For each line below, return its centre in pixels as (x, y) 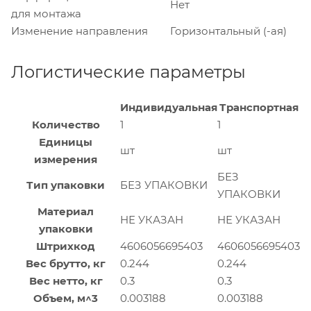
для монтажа (46, 13)
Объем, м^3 (66, 298)
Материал (66, 211)
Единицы (66, 142)
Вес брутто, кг (66, 263)
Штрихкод (66, 246)
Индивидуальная (169, 107)
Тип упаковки (66, 185)
